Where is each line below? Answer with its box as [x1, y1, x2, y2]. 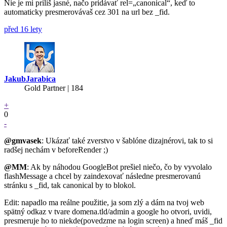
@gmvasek [4, 136, 42, 145]
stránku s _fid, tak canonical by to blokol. [4, 180, 136, 190]
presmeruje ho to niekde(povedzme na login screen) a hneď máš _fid [4, 216, 222, 225]
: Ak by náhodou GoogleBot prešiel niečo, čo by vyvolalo [27, 162, 212, 171]
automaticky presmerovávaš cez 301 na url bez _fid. [4, 7, 170, 16]
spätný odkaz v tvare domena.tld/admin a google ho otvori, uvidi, [4, 207, 212, 216]
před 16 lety [4, 24, 42, 33]
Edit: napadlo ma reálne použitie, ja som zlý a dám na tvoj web [4, 198, 204, 207]
